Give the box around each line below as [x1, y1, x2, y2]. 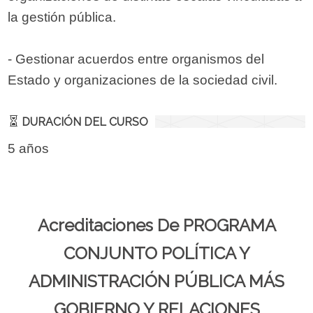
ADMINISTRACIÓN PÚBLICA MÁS [29, 271, 284, 292]
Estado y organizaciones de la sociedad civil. [8, 73, 278, 88]
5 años [8, 141, 50, 156]
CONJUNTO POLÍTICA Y [63, 243, 250, 264]
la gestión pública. [8, 10, 117, 25]
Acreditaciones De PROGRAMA [37, 215, 276, 236]
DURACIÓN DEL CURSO [19, 115, 149, 129]
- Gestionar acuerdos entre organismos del [8, 52, 265, 67]
